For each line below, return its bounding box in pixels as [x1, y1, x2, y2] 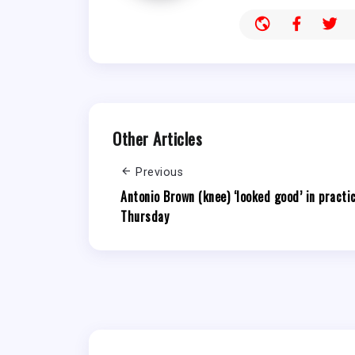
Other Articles [113, 126, 202, 151]
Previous [136, 166, 183, 180]
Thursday [120, 206, 169, 226]
